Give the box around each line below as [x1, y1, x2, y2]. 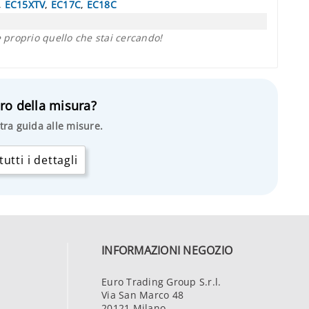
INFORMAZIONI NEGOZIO [101, 242, 232, 258]
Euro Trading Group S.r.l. [101, 275, 221, 288]
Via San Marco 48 [101, 288, 183, 301]
